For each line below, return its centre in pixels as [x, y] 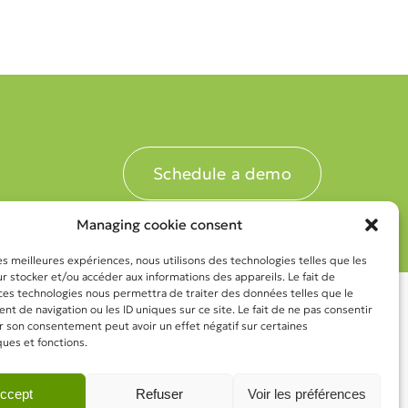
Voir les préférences [306, 393]
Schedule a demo [222, 174]
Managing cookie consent [159, 224]
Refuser [159, 393]
